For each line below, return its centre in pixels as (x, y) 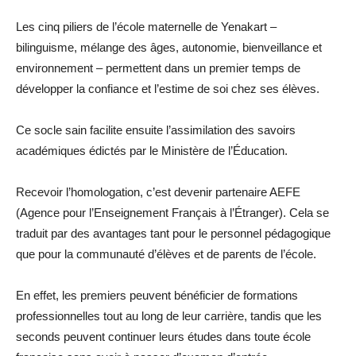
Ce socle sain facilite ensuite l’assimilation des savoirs (156, 130)
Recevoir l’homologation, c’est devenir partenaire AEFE (158, 192)
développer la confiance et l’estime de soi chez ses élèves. (168, 88)
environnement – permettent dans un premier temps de (158, 68)
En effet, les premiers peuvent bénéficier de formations (157, 295)
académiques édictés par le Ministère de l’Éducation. (152, 150)
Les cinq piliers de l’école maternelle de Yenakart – (146, 26)
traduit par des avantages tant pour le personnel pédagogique (173, 233)
